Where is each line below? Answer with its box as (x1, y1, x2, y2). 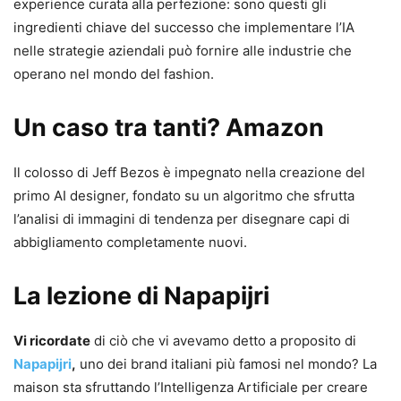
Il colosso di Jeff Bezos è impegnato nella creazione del (13, 163, 365, 181)
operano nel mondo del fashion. (13, 64, 214, 82)
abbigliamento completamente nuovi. (13, 233, 247, 251)
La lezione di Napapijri (13, 280, 269, 311)
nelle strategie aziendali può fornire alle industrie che (13, 41, 352, 59)
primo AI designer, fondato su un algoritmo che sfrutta (13, 186, 354, 204)
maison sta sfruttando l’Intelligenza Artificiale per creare (13, 378, 368, 396)
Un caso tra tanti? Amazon (13, 112, 324, 142)
